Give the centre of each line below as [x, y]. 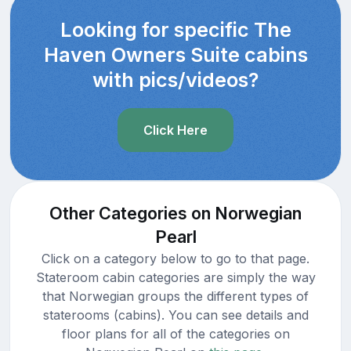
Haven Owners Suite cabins [175, 54]
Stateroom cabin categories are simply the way [175, 277]
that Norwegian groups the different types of [175, 296]
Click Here [175, 130]
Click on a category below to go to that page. [175, 258]
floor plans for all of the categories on [175, 333]
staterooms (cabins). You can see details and [175, 315]
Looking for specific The [175, 29]
